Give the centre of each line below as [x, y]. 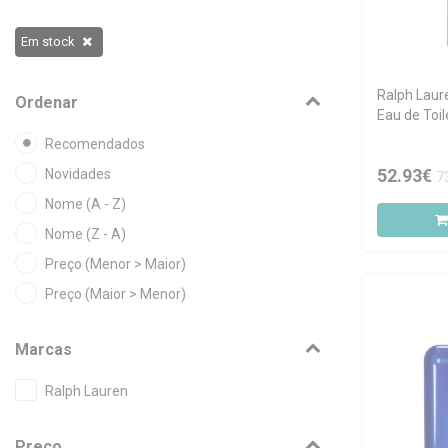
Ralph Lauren [86, 391]
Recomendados [95, 144]
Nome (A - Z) [85, 204]
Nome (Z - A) [85, 234]
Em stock [48, 41]
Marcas [43, 349]
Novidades [78, 174]
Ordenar [46, 102]
